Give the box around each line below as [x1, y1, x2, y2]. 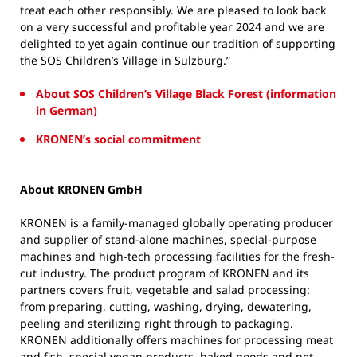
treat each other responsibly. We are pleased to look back [20, 2, 326, 18]
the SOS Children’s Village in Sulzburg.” [20, 52, 230, 68]
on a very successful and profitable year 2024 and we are [20, 18, 324, 34]
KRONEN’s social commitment [36, 131, 201, 147]
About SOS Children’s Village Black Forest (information [36, 85, 336, 101]
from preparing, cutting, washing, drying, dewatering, [20, 298, 312, 314]
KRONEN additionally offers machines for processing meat [20, 331, 333, 347]
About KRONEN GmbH [20, 181, 143, 197]
